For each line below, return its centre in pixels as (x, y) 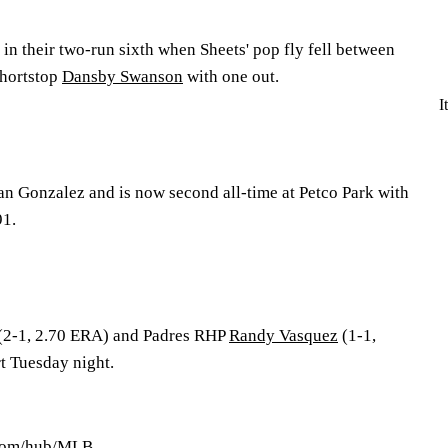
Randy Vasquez (283, 335)
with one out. (231, 76)
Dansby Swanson (122, 76)
